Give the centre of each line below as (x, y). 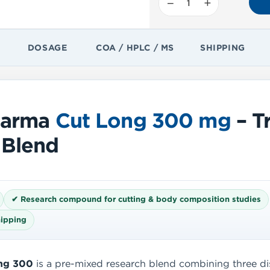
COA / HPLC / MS (135, 48)
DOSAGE (47, 48)
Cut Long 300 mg (143, 121)
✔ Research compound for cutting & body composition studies (136, 200)
